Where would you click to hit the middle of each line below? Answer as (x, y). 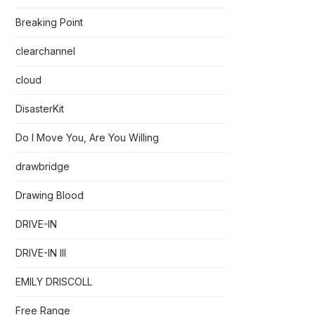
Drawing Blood (50, 195)
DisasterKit (40, 109)
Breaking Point (49, 22)
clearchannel (45, 51)
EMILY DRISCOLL (54, 282)
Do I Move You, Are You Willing (87, 137)
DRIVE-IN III (41, 253)
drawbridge (43, 166)
